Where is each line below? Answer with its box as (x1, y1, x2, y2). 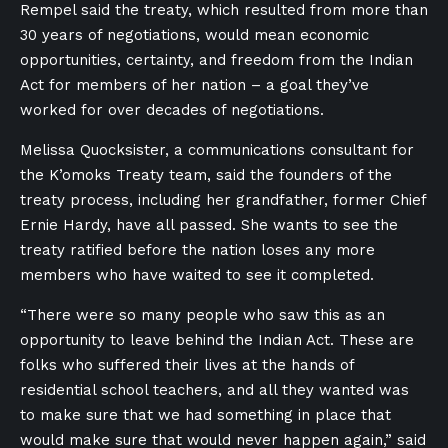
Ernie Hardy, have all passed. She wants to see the (20, 216, 398, 234)
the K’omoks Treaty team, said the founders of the (20, 166, 392, 184)
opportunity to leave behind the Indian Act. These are (20, 331, 414, 349)
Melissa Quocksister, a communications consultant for (20, 141, 414, 159)
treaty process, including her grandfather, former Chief (20, 191, 426, 209)
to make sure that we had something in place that (20, 406, 391, 424)
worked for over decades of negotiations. (20, 101, 324, 119)
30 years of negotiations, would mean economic (20, 26, 369, 44)
